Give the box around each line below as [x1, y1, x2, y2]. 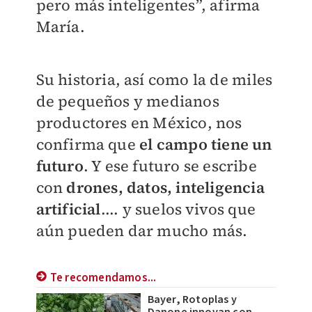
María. [36, 15, 85, 37]
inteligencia [175, 176, 265, 198]
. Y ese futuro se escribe [83, 155, 257, 176]
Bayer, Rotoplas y [147, 291, 237, 307]
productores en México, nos [36, 111, 242, 133]
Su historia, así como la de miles [36, 68, 273, 90]
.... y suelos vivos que [100, 198, 256, 219]
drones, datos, [66, 176, 173, 198]
